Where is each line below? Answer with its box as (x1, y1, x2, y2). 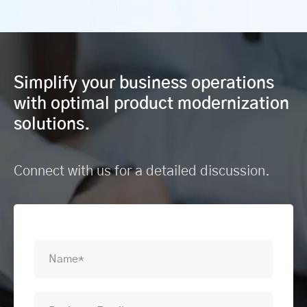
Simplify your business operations (14, 75, 274, 93)
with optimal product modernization (14, 96, 289, 113)
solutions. (14, 116, 90, 134)
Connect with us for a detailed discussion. (14, 164, 270, 179)
